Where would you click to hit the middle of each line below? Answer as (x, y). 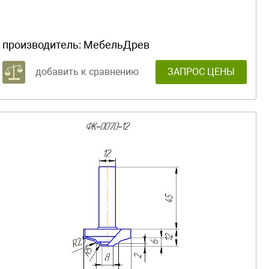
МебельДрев (116, 44)
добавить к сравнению (87, 71)
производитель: (43, 44)
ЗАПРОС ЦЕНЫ (201, 71)
